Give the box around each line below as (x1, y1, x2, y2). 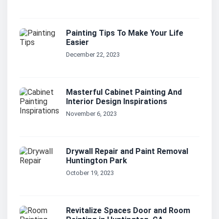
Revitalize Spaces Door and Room (66, 206, 190, 216)
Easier (66, 38, 89, 47)
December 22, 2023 (66, 51, 120, 59)
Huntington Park (66, 156, 127, 166)
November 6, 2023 (66, 110, 117, 118)
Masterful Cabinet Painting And (66, 88, 182, 97)
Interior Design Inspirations (66, 97, 167, 107)
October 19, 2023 (66, 169, 114, 177)
